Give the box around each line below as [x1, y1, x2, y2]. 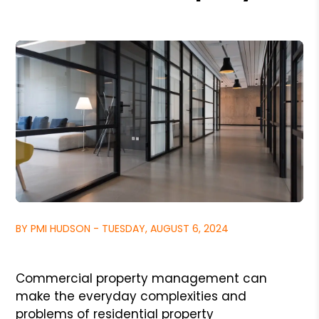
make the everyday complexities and [16, 287, 247, 305]
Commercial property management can [16, 269, 268, 287]
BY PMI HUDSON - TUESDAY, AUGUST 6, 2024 [16, 221, 229, 236]
